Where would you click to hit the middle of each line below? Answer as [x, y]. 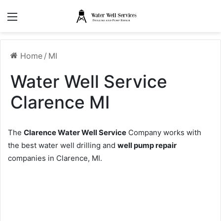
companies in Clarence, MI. [55, 158]
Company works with [164, 133]
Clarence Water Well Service [75, 133]
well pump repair [147, 146]
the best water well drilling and [63, 146]
